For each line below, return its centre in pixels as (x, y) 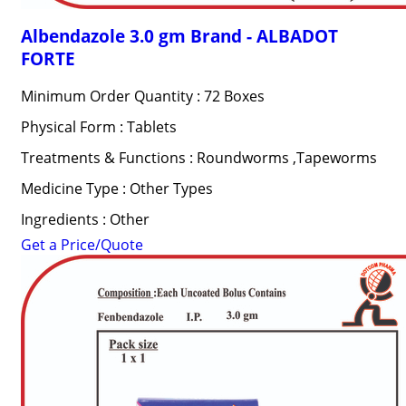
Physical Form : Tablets (98, 127)
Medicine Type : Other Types (116, 188)
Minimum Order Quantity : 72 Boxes (142, 96)
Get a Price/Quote (82, 245)
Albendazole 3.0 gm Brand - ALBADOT (179, 36)
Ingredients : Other (85, 219)
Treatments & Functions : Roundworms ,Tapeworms (198, 158)
